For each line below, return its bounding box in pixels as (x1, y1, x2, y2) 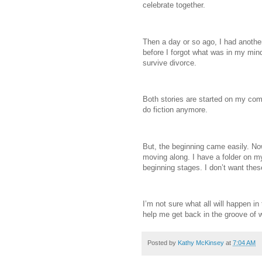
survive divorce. (143, 58, 196, 67)
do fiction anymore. (143, 105, 208, 115)
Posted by (147, 239, 178, 246)
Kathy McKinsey (178, 239, 224, 246)
